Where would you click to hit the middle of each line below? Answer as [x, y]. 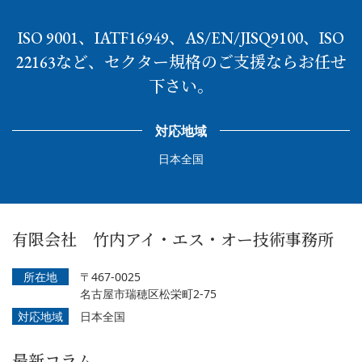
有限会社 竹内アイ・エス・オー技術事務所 [173, 240]
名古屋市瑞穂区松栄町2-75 [148, 293]
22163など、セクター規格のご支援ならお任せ [181, 62]
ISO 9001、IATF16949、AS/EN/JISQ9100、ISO [181, 38]
